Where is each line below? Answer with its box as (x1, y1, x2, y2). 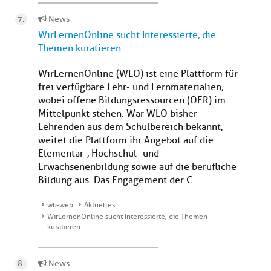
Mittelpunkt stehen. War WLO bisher (38, 108, 197, 120)
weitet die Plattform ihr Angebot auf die (38, 134, 214, 147)
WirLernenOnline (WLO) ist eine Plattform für (38, 68, 238, 80)
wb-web (47, 200, 73, 211)
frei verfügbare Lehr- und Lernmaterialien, (38, 81, 223, 94)
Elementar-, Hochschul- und (38, 148, 159, 160)
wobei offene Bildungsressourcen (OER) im (38, 94, 226, 107)
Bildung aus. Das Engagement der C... (38, 174, 200, 187)
